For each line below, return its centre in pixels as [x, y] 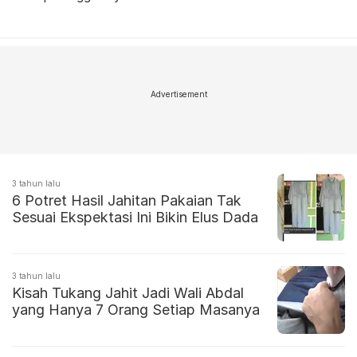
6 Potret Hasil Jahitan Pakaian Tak [127, 201]
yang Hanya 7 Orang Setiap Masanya [136, 310]
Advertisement [178, 94]
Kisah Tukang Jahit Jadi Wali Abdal [128, 293]
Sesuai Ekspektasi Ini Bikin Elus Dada [135, 218]
